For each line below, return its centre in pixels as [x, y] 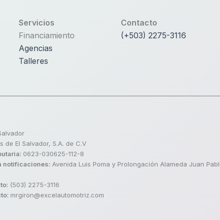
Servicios [37, 23]
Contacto [139, 23]
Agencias [36, 48]
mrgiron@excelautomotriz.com [57, 195]
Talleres [34, 61]
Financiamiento [47, 35]
